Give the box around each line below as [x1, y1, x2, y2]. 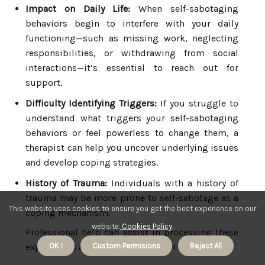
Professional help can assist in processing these [25, 227, 238, 238]
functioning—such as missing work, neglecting [25, 33, 238, 44]
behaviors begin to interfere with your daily [25, 18, 238, 29]
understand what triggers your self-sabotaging [25, 112, 238, 124]
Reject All [190, 241, 222, 250]
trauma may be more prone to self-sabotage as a [25, 192, 238, 203]
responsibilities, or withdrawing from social [25, 47, 238, 59]
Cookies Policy [120, 222, 172, 231]
